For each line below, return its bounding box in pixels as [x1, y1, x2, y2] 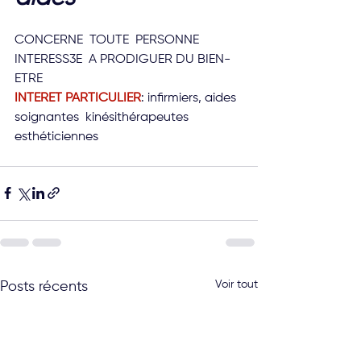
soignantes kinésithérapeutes [15, 110, 192, 124]
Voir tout [215, 278, 258, 290]
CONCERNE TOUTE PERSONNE [15, 33, 205, 47]
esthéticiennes [15, 130, 98, 143]
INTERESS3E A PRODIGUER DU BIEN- [15, 52, 230, 66]
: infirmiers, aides [141, 91, 239, 105]
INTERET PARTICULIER [15, 91, 141, 105]
